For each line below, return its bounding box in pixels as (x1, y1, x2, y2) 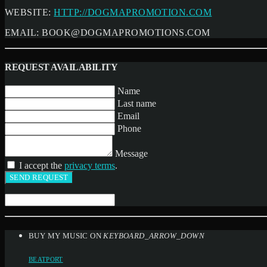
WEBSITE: (5, 7, 54, 18)
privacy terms (64, 160, 115, 170)
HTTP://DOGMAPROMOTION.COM (54, 7, 212, 18)
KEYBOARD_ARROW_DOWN (103, 231, 204, 241)
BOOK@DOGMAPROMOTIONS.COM (42, 27, 210, 38)
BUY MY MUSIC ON (29, 231, 104, 241)
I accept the (19, 160, 64, 170)
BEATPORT (29, 256, 63, 263)
